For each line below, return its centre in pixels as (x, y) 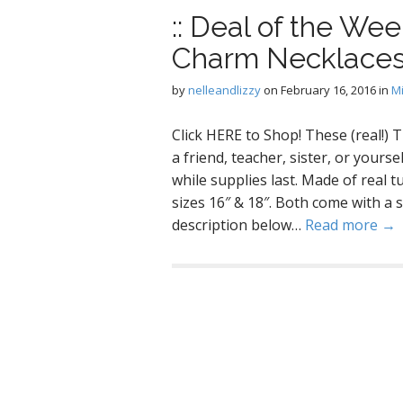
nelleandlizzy (224, 90)
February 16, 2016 (328, 90)
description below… (238, 225)
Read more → (350, 225)
